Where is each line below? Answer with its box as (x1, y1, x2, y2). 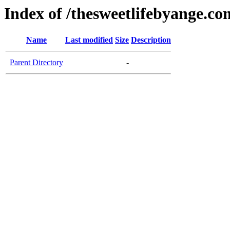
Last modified (65, 35, 113, 45)
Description (131, 35, 171, 45)
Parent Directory (10, 58, 63, 67)
